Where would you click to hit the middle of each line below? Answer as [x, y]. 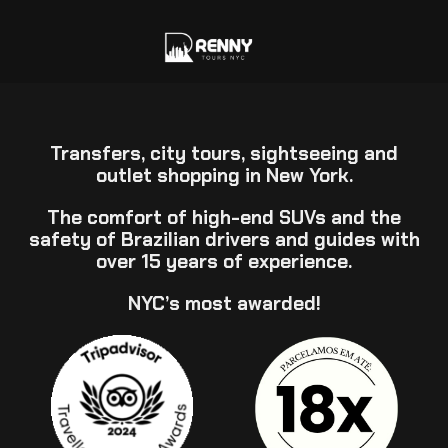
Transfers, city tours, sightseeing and [224, 153]
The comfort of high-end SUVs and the [224, 217]
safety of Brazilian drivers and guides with [224, 239]
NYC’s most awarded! [224, 303]
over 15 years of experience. [224, 261]
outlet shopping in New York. [224, 175]
